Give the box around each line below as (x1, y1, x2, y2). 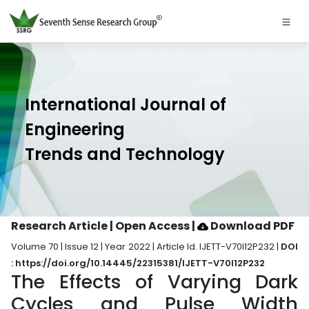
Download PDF (208, 218, 295, 234)
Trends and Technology (25, 143, 225, 166)
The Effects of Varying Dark (11, 268, 298, 295)
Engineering (25, 118, 125, 141)
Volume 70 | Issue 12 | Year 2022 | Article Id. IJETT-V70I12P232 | (11, 240, 281, 253)
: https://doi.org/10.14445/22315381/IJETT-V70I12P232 (11, 257, 265, 270)
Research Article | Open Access (11, 218, 192, 234)
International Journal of (25, 93, 226, 116)
